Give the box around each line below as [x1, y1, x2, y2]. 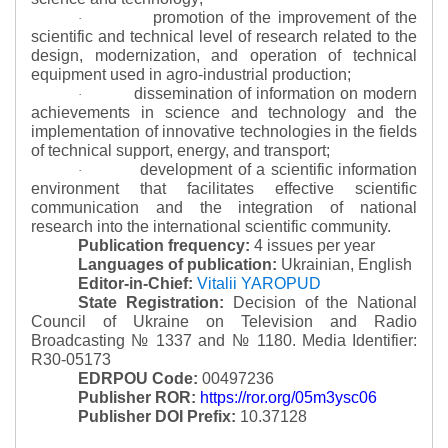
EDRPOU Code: [78, 370, 199, 387]
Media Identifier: [301, 332, 418, 349]
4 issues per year [250, 237, 376, 254]
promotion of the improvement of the [153, 9, 418, 26]
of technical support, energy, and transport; [31, 142, 330, 159]
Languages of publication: [78, 256, 278, 273]
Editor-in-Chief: [78, 275, 194, 292]
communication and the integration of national [31, 199, 417, 216]
